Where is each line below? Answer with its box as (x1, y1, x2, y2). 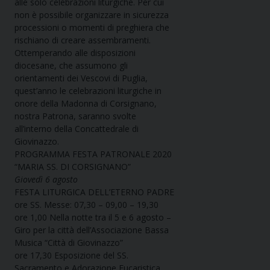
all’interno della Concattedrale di (14, 123, 139, 135)
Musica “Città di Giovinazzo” (14, 237, 123, 249)
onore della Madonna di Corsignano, (14, 98, 157, 110)
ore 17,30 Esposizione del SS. (14, 250, 128, 262)
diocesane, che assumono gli (14, 60, 128, 72)
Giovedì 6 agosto (14, 174, 78, 186)
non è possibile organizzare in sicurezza (14, 9, 169, 21)
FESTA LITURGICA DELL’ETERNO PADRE (14, 186, 174, 198)
